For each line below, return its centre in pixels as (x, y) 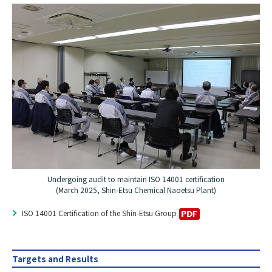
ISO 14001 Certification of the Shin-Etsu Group (99, 213)
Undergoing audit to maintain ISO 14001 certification (136, 179)
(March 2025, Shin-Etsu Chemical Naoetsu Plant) (136, 190)
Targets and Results (55, 258)
